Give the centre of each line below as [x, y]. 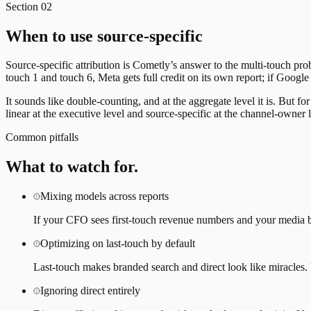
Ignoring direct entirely [90, 291]
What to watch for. [72, 167]
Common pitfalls [42, 137]
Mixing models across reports [104, 196]
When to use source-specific [104, 36]
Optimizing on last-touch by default [118, 244]
